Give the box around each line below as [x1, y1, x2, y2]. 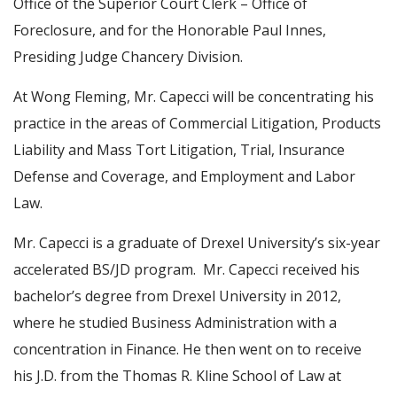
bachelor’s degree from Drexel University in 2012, [13, 286, 341, 306]
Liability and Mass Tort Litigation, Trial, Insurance [13, 140, 345, 160]
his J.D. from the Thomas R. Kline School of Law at [13, 366, 341, 385]
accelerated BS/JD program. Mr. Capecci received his [13, 260, 360, 279]
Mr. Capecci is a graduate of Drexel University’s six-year [13, 233, 380, 253]
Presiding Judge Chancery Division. [13, 47, 243, 66]
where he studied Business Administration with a [13, 313, 337, 332]
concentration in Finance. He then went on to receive [13, 339, 362, 359]
